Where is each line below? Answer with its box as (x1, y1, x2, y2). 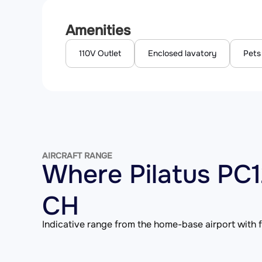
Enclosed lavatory (148, 47, 216, 58)
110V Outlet (79, 47, 121, 58)
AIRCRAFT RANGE (42, 150, 112, 161)
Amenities (65, 21, 130, 39)
